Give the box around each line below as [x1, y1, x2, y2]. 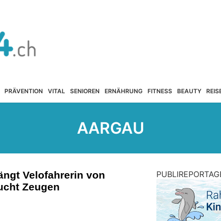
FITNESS [147, 87, 172, 95]
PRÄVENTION [4, 87, 43, 95]
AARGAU [77, 118, 144, 138]
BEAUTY [177, 87, 201, 95]
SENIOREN [70, 87, 100, 95]
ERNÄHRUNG [104, 87, 143, 95]
